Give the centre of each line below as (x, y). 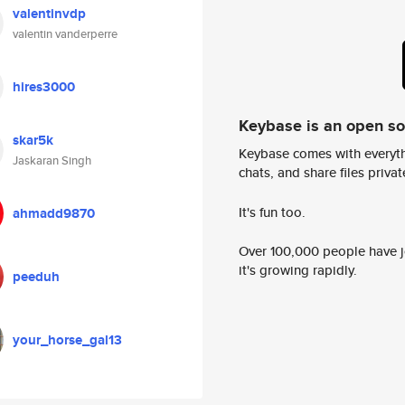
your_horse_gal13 (67, 340)
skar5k (33, 140)
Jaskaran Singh (52, 160)
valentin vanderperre (65, 34)
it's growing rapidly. (298, 270)
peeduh (36, 277)
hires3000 (44, 87)
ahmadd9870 (54, 213)
